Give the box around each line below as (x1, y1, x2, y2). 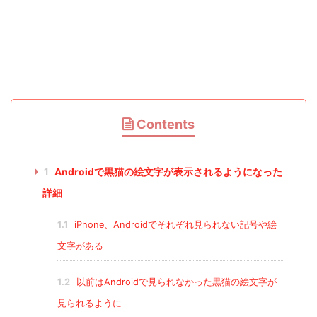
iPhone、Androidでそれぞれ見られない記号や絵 (71, 219, 277, 231)
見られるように (57, 298, 122, 309)
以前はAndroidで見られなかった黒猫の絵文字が (73, 277, 277, 288)
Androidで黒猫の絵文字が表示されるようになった (52, 166, 282, 178)
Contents (137, 117, 195, 132)
